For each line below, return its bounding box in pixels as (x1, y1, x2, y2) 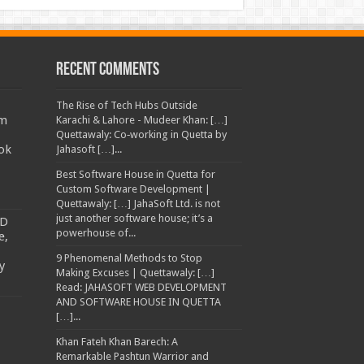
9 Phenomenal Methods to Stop (55, 252, 202, 265)
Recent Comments (55, 61, 159, 80)
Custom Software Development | (55, 183, 210, 196)
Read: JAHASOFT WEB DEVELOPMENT (55, 281, 227, 294)
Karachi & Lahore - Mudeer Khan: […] (55, 114, 227, 127)
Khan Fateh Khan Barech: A (55, 336, 178, 349)
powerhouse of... (55, 227, 136, 240)
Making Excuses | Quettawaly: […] (55, 266, 214, 279)
